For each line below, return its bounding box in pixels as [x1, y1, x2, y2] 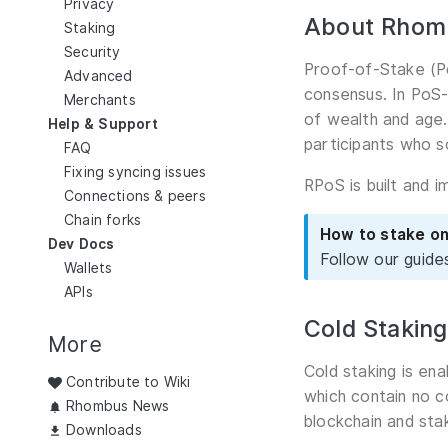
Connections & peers [64, 187, 206, 204]
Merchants [64, 91, 136, 108]
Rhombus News [66, 398, 170, 415]
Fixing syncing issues [64, 163, 207, 180]
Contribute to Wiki [66, 374, 191, 391]
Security [64, 43, 121, 60]
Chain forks [64, 211, 142, 228]
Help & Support [48, 115, 158, 132]
